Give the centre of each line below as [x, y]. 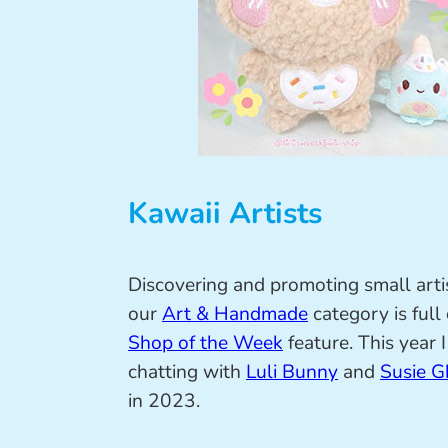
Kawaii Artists [225, 213]
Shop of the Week [205, 343]
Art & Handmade [235, 314]
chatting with [187, 372]
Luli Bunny [292, 372]
